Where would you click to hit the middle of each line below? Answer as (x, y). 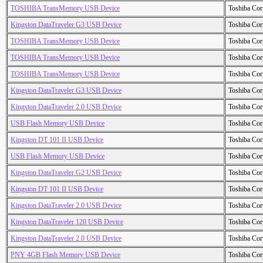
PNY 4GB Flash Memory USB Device (65, 255)
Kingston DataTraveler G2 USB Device (66, 173)
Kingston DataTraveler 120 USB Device (67, 222)
